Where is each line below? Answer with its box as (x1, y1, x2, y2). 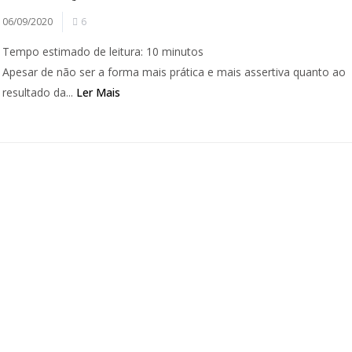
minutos (162, 44, 204, 59)
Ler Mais (76, 85, 121, 100)
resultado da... (2, 85, 77, 100)
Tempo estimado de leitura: (2, 44, 144, 59)
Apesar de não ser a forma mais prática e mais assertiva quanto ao (2, 64, 346, 79)
